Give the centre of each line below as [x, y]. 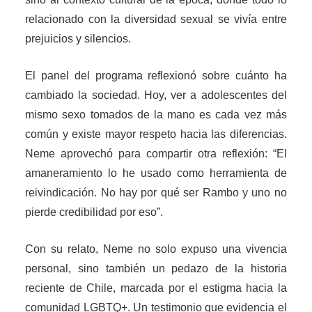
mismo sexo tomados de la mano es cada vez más [156, 115]
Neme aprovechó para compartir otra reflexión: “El [156, 154]
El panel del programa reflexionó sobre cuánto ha [156, 76]
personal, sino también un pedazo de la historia [156, 269]
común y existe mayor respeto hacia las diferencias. [156, 134]
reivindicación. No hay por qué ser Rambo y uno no [156, 193]
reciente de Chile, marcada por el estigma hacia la [156, 288]
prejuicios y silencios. [78, 39]
